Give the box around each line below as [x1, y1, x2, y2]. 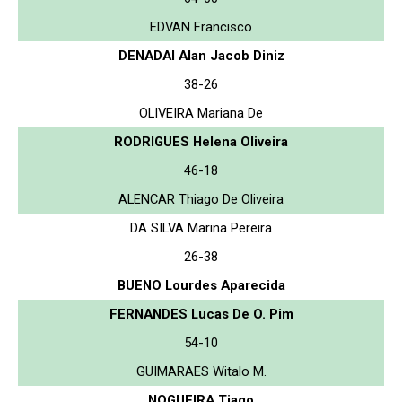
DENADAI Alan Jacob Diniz [118, 47, 284, 64]
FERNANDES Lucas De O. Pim [109, 305, 293, 322]
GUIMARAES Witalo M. [135, 363, 267, 380]
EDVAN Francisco [150, 18, 252, 35]
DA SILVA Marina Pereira [130, 219, 272, 236]
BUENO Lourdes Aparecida [117, 276, 285, 293]
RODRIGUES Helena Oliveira [114, 133, 288, 150]
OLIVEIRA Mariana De [139, 104, 263, 121]
